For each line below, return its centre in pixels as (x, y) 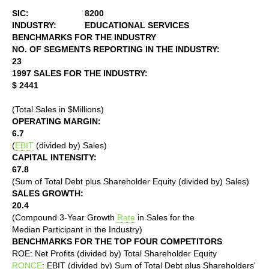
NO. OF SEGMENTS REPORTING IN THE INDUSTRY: (116, 49)
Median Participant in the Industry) (77, 229)
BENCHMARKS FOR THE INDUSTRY (84, 37)
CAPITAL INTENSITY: (54, 157)
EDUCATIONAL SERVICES (137, 25)
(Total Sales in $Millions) (58, 109)
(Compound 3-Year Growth (65, 217)
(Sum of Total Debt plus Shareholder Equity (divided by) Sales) (131, 181)
